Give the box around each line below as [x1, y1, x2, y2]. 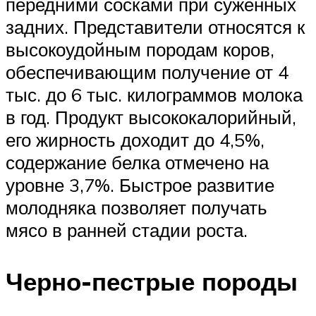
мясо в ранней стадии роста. [6, 218, 248, 241]
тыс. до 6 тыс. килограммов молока [6, 83, 303, 106]
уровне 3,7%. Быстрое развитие [6, 173, 274, 196]
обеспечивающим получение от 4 [6, 60, 288, 83]
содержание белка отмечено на [6, 150, 269, 174]
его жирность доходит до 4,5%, [6, 128, 265, 151]
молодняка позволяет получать [6, 195, 267, 219]
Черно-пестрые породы [6, 266, 298, 298]
